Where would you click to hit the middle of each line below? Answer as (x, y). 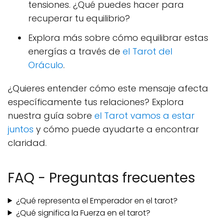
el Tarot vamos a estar (145, 115)
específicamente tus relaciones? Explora (96, 102)
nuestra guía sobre (51, 115)
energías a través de (75, 51)
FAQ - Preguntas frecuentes (101, 178)
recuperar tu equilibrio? (79, 18)
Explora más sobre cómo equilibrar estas (118, 37)
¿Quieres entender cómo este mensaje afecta (108, 88)
